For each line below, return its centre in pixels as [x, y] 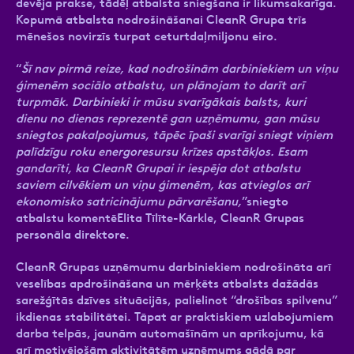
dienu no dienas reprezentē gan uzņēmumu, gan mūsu [168, 118]
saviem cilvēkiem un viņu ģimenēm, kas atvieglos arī [162, 185]
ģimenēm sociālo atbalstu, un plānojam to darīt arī [160, 85]
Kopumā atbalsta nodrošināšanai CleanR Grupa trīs [161, 19]
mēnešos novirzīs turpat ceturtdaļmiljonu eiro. [147, 36]
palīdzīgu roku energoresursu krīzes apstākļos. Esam [162, 151]
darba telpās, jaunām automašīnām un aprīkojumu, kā [170, 333]
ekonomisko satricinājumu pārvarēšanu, [129, 201]
